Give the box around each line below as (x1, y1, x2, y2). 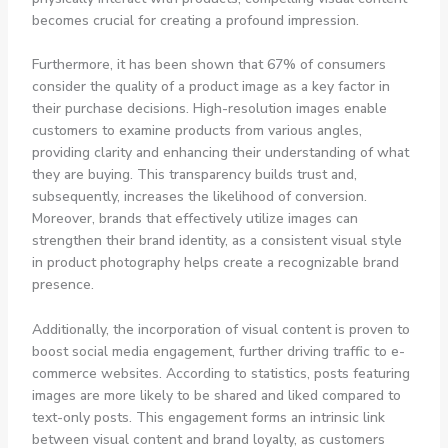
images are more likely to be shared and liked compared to (31, 385, 401, 405)
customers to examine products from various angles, (31, 121, 362, 141)
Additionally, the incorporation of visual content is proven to (31, 319, 410, 339)
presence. (31, 275, 94, 295)
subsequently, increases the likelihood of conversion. (31, 187, 367, 207)
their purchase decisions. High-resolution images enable (31, 99, 387, 119)
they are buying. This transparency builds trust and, (31, 165, 357, 185)
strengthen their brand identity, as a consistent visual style (31, 231, 402, 251)
